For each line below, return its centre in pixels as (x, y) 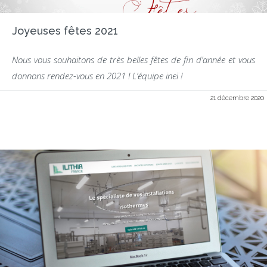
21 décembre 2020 (237, 98)
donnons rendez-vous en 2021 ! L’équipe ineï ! (97, 76)
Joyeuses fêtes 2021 (65, 31)
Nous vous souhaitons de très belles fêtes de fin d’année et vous (133, 60)
